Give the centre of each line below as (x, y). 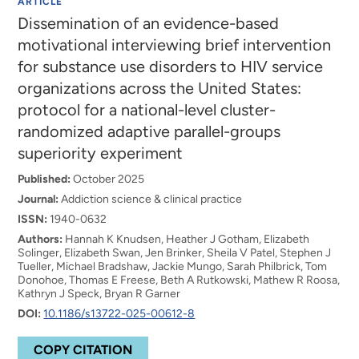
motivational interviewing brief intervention (175, 45)
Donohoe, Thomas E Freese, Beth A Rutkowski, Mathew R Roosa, (179, 280)
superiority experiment (101, 153)
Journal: (38, 199)
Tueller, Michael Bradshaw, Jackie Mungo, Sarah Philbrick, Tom (173, 266)
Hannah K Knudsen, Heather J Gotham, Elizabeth (186, 239)
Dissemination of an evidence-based (149, 23)
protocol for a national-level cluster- (147, 110)
